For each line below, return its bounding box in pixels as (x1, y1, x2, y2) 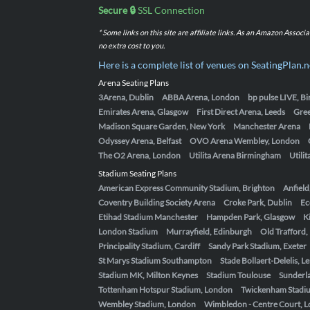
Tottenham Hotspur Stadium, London (98, 284, 232, 295)
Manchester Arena (233, 121, 300, 131)
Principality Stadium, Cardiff (98, 241, 200, 251)
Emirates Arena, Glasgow (98, 107, 188, 117)
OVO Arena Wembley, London (190, 136, 300, 146)
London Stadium (98, 226, 158, 237)
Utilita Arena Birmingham (189, 150, 281, 161)
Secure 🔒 (98, 4, 136, 16)
